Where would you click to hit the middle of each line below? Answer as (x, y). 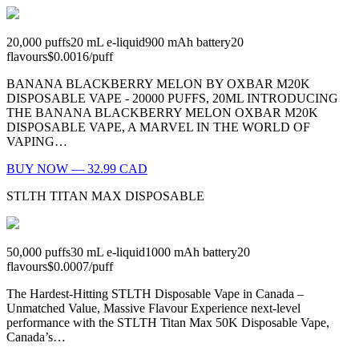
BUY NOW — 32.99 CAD (77, 169)
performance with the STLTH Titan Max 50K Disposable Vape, (168, 323)
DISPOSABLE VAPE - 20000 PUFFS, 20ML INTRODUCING (172, 99)
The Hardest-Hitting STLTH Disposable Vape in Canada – (155, 294)
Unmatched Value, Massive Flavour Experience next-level (153, 309)
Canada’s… (36, 337)
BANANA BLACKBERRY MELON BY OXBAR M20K (158, 84)
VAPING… (37, 142)
